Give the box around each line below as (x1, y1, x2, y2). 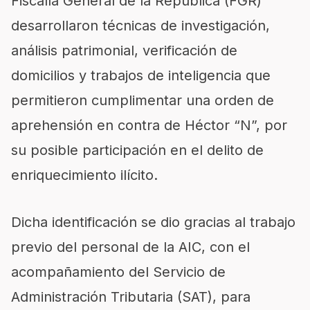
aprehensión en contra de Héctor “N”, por (11, 116, 287, 134)
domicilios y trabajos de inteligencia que (11, 66, 271, 84)
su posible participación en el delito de (11, 141, 264, 158)
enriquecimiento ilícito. (11, 166, 158, 183)
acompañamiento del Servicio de (11, 263, 226, 280)
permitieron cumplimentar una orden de (11, 91, 274, 109)
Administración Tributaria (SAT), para (11, 288, 250, 305)
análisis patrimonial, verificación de (11, 42, 237, 59)
